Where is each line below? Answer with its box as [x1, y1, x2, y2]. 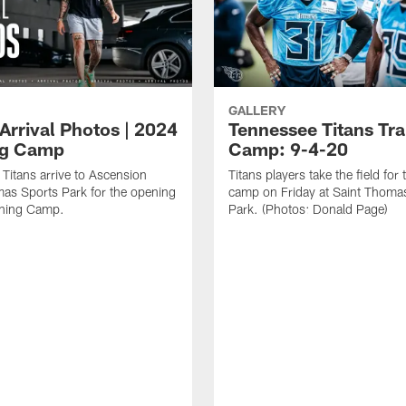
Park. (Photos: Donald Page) [228, 201, 388, 217]
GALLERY [228, 102, 285, 119]
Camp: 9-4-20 [228, 138, 348, 160]
